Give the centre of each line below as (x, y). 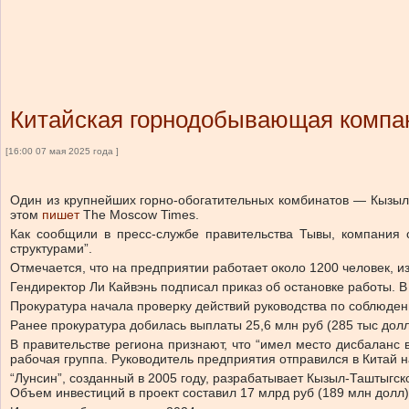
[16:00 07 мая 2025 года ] (62, 151)
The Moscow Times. (139, 215)
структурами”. (51, 248)
